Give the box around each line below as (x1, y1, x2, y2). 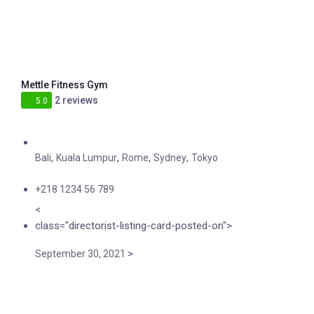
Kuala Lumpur (56, 152, 117, 163)
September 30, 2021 (35, 248, 128, 259)
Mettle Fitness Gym (21, 79, 108, 90)
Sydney (153, 152, 186, 163)
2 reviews (55, 95, 99, 106)
